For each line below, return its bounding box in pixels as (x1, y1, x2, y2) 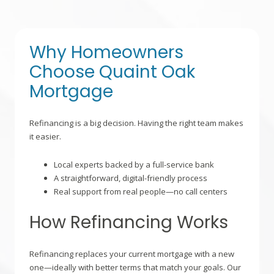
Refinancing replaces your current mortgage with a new (29, 248, 234, 259)
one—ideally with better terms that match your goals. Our (29, 261, 241, 273)
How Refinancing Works (29, 210, 228, 234)
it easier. (29, 130, 61, 142)
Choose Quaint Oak (29, 59, 195, 84)
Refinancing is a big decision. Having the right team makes (29, 117, 243, 128)
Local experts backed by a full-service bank (54, 158, 214, 170)
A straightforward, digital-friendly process (54, 172, 207, 183)
